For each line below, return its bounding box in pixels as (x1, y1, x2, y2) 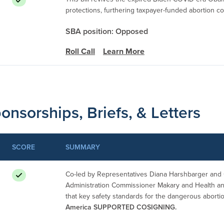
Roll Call (65, 45, 95, 57)
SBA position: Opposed (65, 25, 148, 37)
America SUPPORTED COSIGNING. (65, 201, 176, 212)
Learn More (103, 45, 144, 57)
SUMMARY (65, 141, 100, 152)
